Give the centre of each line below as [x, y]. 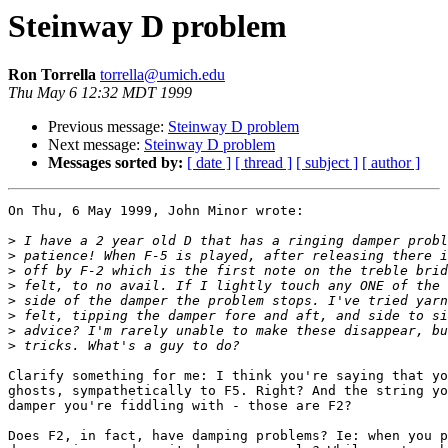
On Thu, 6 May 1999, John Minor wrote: [156, 211]
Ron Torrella [54, 75]
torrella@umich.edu [162, 75]
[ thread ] [263, 163]
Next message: [96, 145]
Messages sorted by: [115, 163]
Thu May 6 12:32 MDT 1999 [100, 93]
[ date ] [209, 163]
